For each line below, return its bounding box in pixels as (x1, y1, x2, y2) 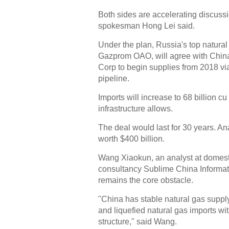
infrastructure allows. (98, 104, 173, 113)
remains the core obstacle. (98, 176, 193, 185)
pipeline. (98, 74, 129, 83)
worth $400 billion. (98, 134, 165, 143)
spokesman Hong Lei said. (98, 21, 195, 30)
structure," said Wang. (98, 217, 177, 226)
